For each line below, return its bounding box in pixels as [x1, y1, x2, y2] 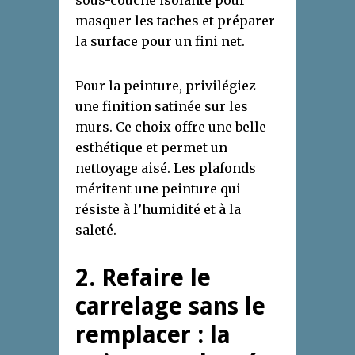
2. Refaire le [75, 264, 211, 292]
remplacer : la [75, 321, 231, 349]
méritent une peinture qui [75, 181, 241, 197]
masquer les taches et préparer [75, 13, 275, 29]
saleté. [75, 222, 116, 239]
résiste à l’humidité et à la [75, 201, 241, 218]
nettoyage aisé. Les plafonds [75, 160, 256, 177]
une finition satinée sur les [75, 98, 248, 115]
